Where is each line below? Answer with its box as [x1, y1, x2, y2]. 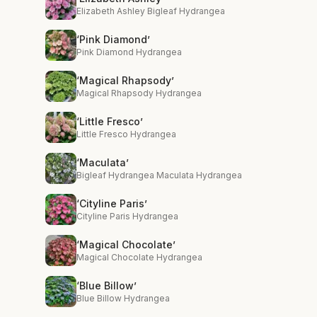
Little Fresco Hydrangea [76, 129, 176, 139]
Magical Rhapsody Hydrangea [76, 88, 202, 98]
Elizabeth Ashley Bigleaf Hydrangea [76, 6, 225, 16]
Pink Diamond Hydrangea [76, 47, 182, 57]
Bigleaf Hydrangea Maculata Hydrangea [76, 170, 242, 180]
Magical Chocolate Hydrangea [76, 252, 202, 263]
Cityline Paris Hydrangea [76, 211, 178, 221]
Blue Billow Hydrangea [76, 293, 170, 304]
